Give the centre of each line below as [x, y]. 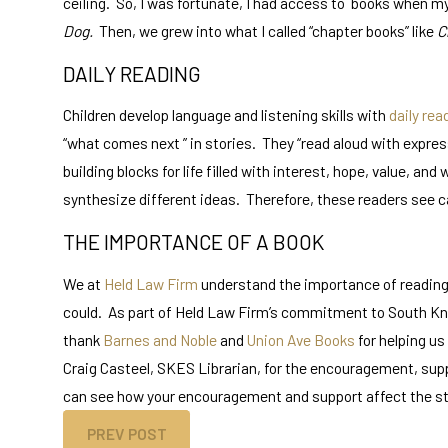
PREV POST [126, 434]
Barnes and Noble [160, 339]
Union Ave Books [301, 339]
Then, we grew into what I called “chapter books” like [268, 31]
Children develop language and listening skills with [226, 115]
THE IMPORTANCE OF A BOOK [194, 242]
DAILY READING [132, 73]
